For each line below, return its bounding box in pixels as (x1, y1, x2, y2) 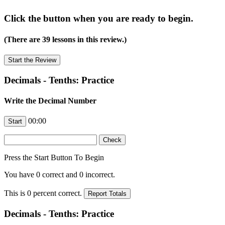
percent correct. (31, 189, 84, 198)
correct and (40, 170, 79, 179)
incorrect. (83, 170, 115, 179)
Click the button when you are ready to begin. (4, 13, 193, 24)
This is (4, 189, 27, 198)
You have (4, 170, 36, 179)
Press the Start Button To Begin (4, 153, 104, 162)
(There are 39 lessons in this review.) (4, 35, 127, 44)
